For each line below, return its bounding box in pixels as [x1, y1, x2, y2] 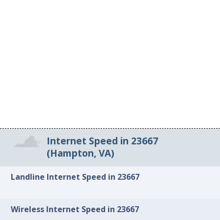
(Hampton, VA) [46, 147, 114, 160]
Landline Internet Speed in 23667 [11, 171, 140, 182]
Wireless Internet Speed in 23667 [11, 204, 139, 215]
